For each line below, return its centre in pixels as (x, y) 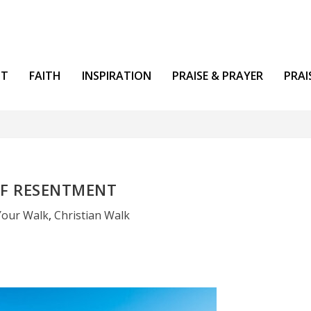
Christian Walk (92, 216)
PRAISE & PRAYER (218, 75)
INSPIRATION (117, 75)
